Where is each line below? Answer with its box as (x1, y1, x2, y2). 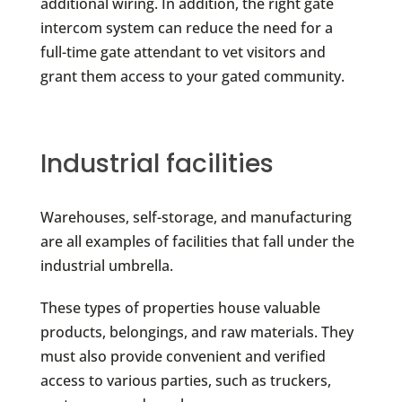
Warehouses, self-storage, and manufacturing (39, 206, 352, 227)
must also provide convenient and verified (39, 345, 326, 366)
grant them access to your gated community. (39, 66, 345, 86)
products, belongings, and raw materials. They (39, 321, 354, 342)
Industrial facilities (39, 145, 274, 181)
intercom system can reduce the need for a (39, 17, 333, 38)
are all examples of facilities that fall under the (39, 231, 354, 251)
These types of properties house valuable (39, 297, 320, 318)
